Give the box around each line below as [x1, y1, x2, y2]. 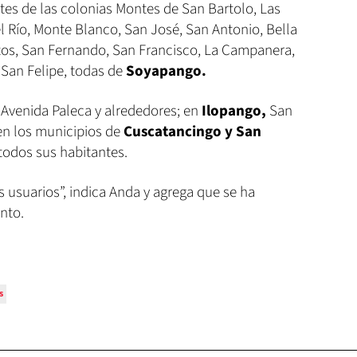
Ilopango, [202, 100, 269, 122]
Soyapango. [126, 61, 206, 82]
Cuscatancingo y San [124, 121, 261, 143]
